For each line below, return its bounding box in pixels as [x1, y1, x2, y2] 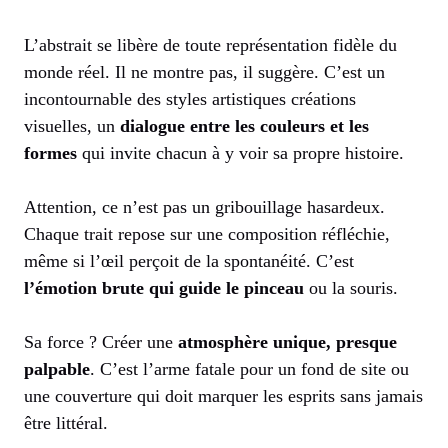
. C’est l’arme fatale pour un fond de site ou [90, 359, 409, 380]
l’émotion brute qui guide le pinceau [24, 278, 304, 299]
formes [24, 143, 77, 164]
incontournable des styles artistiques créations [24, 89, 356, 110]
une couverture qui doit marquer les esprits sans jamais [24, 386, 423, 407]
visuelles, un [24, 116, 120, 137]
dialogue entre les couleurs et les [120, 116, 369, 137]
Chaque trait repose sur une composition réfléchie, [24, 224, 390, 245]
